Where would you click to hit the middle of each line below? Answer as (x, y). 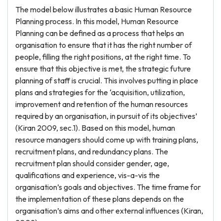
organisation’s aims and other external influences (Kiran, (109, 211)
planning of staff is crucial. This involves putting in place (107, 80)
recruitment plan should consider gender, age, (92, 163)
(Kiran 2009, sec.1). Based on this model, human (95, 128)
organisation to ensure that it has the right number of (104, 45)
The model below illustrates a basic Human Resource (104, 9)
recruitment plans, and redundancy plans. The (92, 151)
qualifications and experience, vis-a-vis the (88, 175)
